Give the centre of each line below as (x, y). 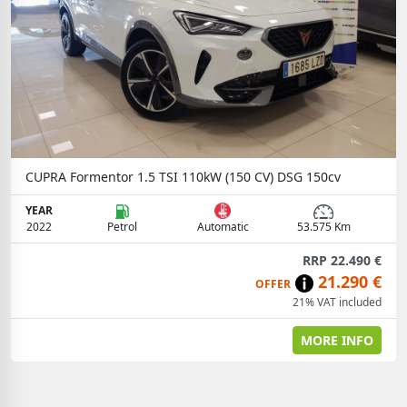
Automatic (223, 227)
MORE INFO (337, 340)
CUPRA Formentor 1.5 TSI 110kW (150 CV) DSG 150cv (183, 177)
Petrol (122, 227)
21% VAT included (337, 302)
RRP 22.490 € (342, 260)
